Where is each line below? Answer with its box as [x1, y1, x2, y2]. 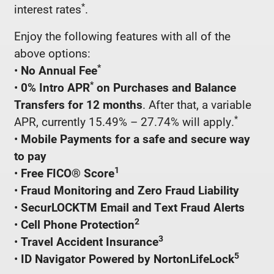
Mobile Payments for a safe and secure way [21, 130, 250, 146]
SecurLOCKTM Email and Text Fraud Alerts [21, 199, 245, 215]
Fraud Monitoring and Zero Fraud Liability [21, 182, 239, 198]
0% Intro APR [21, 79, 90, 95]
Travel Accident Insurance [21, 233, 158, 249]
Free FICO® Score [21, 165, 114, 180]
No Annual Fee [21, 62, 97, 78]
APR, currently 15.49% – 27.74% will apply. [14, 113, 234, 129]
